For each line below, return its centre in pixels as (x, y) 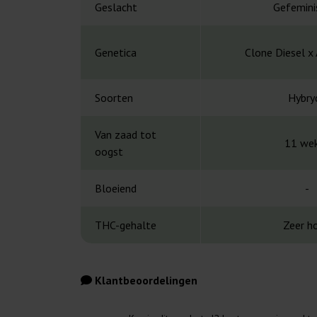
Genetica (116, 53)
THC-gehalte (126, 225)
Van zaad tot (126, 135)
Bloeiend (116, 189)
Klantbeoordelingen (145, 281)
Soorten (114, 98)
